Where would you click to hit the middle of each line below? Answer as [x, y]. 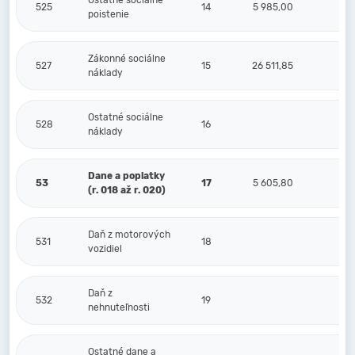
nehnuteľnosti [119, 307]
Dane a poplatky [126, 176]
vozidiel [105, 249]
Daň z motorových [129, 235]
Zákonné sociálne [127, 59]
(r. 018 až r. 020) [127, 190]
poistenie [109, 14]
